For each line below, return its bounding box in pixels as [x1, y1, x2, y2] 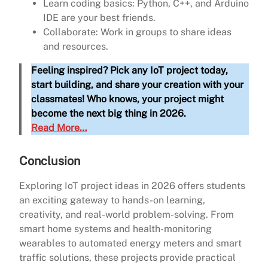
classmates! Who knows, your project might [31, 93, 224, 105]
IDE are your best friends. [43, 12, 156, 24]
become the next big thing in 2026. [31, 108, 186, 120]
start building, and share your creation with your [31, 79, 243, 91]
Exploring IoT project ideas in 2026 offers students [19, 180, 245, 192]
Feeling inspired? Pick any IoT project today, [31, 65, 228, 77]
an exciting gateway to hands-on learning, [19, 194, 205, 206]
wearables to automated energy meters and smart [19, 237, 242, 249]
